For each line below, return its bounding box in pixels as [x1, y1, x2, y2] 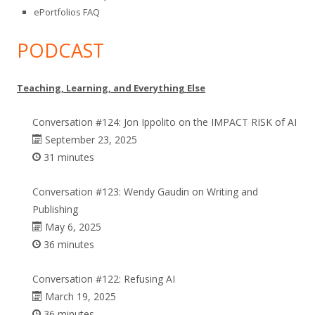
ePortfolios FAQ [34, 6, 100, 18]
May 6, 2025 [42, 220, 101, 233]
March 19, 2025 [42, 290, 116, 303]
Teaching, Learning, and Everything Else [17, 82, 205, 94]
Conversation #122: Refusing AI [32, 272, 175, 285]
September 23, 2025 [42, 133, 137, 146]
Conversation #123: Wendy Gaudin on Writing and [32, 185, 258, 198]
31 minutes [41, 150, 94, 164]
